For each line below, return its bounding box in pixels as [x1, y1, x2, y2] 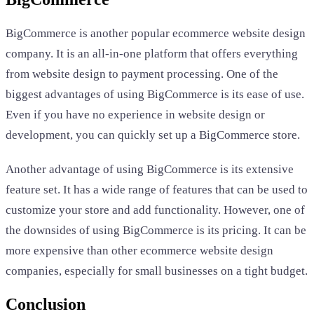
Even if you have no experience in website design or [6, 107, 265, 121]
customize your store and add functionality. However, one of [6, 203, 305, 217]
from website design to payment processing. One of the [6, 67, 278, 81]
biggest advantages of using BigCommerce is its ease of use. [6, 87, 304, 101]
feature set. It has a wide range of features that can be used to [6, 182, 308, 196]
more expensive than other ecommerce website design [6, 243, 273, 257]
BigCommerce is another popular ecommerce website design [6, 26, 306, 40]
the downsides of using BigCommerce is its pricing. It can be [6, 223, 306, 237]
